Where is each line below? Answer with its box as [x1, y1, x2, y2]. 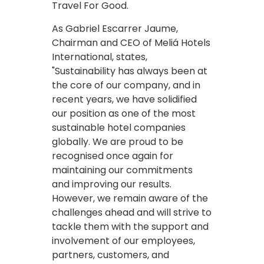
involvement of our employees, [52, 233, 195, 247]
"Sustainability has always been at [52, 64, 207, 78]
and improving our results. [52, 177, 171, 191]
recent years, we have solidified [52, 92, 197, 106]
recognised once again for [52, 148, 173, 163]
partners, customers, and [52, 247, 169, 262]
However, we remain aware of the [52, 191, 208, 205]
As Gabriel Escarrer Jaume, [52, 21, 178, 35]
